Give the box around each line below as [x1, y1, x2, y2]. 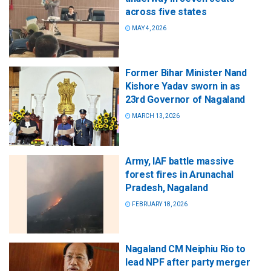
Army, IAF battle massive [125, 155, 234, 167]
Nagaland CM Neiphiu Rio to [125, 243, 246, 255]
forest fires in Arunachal [125, 168, 233, 180]
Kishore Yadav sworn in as [125, 80, 240, 93]
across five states [125, 6, 207, 18]
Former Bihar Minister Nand [125, 67, 247, 79]
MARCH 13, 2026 [131, 113, 180, 120]
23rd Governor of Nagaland [125, 94, 245, 106]
